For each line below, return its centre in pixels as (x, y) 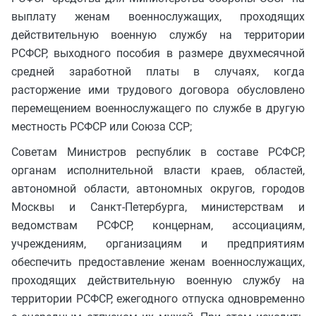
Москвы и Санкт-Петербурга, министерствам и (158, 207)
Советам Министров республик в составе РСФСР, (158, 152)
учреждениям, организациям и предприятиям (158, 243)
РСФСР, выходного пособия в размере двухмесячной (158, 53)
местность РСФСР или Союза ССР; (102, 126)
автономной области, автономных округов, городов (158, 188)
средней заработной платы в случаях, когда (158, 71)
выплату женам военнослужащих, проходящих (158, 16)
